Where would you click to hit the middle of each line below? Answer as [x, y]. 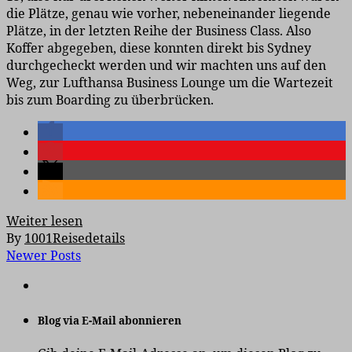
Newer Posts [44, 256]
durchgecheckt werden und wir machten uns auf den [166, 66]
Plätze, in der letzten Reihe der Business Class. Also [159, 31]
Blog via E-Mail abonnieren [110, 321]
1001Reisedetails [75, 238]
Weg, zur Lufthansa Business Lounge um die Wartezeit [170, 83]
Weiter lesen [44, 221]
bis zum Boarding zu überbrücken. [110, 100]
